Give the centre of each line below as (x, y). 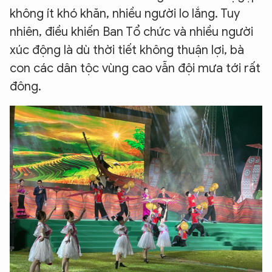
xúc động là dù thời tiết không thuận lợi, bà (127, 50)
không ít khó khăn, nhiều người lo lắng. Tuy (125, 14)
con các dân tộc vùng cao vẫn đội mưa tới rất (135, 69)
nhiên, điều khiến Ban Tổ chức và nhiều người (131, 32)
